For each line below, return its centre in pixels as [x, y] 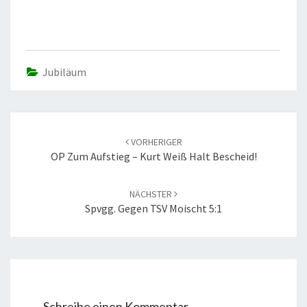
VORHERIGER [155, 142]
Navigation [46, 136]
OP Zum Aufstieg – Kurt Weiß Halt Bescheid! [153, 156]
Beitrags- [40, 120]
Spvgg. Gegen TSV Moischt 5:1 [153, 208]
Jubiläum [64, 72]
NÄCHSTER [152, 194]
